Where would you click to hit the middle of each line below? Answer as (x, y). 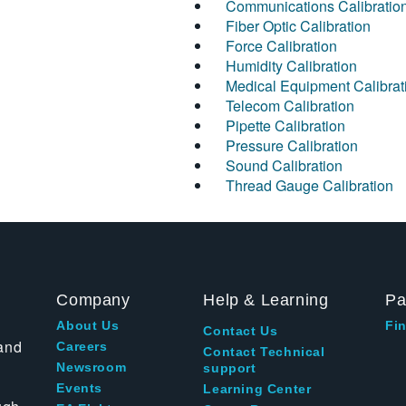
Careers (82, 347)
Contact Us (241, 331)
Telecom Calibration (290, 106)
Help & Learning (266, 300)
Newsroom (92, 367)
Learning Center (257, 389)
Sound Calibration (284, 166)
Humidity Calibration (291, 66)
